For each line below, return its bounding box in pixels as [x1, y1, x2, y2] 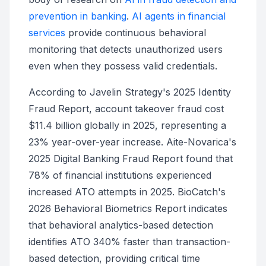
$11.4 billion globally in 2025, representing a [28, 119, 226, 131]
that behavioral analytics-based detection [28, 219, 213, 231]
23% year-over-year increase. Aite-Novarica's [28, 136, 236, 148]
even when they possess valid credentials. [28, 60, 217, 72]
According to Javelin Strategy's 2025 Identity [28, 86, 231, 98]
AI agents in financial [132, 10, 226, 22]
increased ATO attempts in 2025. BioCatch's [28, 186, 226, 198]
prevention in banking [28, 10, 126, 22]
